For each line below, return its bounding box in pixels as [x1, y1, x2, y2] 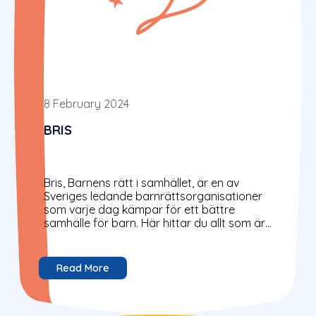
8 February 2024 [44, 97, 129, 111]
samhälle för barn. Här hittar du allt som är [44, 215, 265, 230]
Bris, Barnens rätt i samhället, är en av [44, 175, 239, 190]
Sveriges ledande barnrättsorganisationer [44, 188, 262, 203]
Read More [56, 261, 109, 274]
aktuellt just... [44, 229, 110, 243]
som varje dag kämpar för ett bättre [44, 202, 235, 217]
